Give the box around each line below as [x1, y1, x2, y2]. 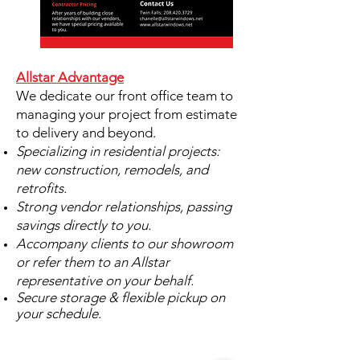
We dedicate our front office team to [16, 88, 233, 104]
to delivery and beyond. [16, 125, 156, 141]
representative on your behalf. [16, 272, 194, 288]
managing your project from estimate [16, 106, 237, 122]
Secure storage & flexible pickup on [16, 289, 225, 305]
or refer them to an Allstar [16, 254, 170, 270]
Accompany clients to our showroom [16, 235, 233, 252]
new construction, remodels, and [16, 162, 208, 178]
